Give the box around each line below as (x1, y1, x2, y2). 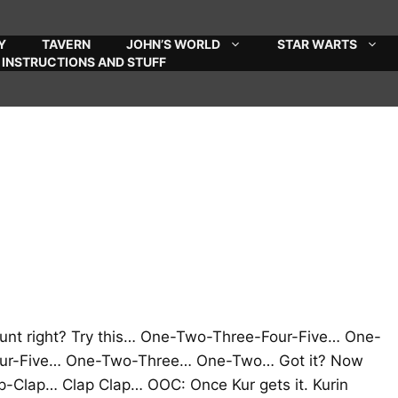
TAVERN (42, 36, 91, 52)
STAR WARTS (277, 36, 357, 52)
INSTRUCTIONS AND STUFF (2, 54, 166, 69)
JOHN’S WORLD (126, 36, 220, 52)
